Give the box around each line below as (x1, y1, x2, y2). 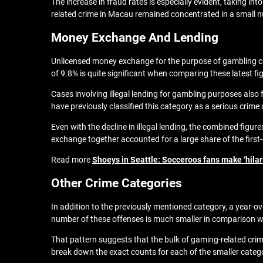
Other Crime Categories (51, 176, 182, 190)
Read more (51, 155, 92, 164)
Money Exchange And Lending (51, 31, 218, 45)
